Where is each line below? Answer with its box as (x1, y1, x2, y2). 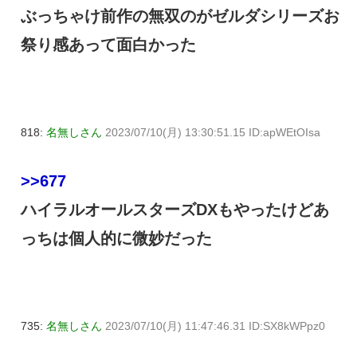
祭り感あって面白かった (21, 36, 196, 54)
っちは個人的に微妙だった (21, 229, 212, 248)
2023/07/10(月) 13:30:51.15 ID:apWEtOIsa (105, 126, 320, 139)
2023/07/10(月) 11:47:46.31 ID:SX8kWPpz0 (105, 320, 325, 333)
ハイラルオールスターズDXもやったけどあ (21, 201, 329, 219)
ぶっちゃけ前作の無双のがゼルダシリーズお (21, 7, 339, 25)
